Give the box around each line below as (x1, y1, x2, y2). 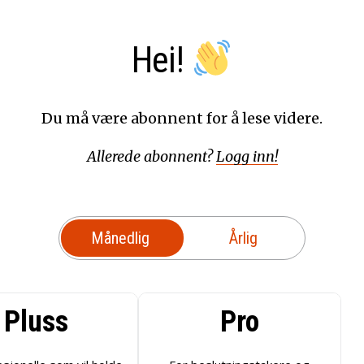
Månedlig (91, 228, 150, 248)
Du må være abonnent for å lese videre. (41, 109, 323, 128)
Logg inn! (215, 147, 278, 166)
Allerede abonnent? (86, 147, 216, 166)
